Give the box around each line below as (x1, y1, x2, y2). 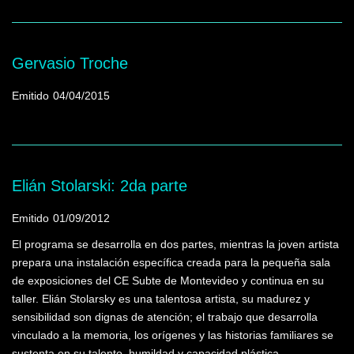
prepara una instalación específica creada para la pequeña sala (12, 256, 330, 269)
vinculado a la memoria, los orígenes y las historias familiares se (12, 329, 333, 341)
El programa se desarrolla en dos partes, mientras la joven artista (12, 238, 339, 250)
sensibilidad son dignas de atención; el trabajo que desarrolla (12, 311, 318, 323)
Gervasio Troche (12, 54, 128, 72)
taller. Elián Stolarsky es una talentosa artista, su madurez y (12, 292, 310, 305)
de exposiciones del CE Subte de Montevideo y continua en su (12, 274, 324, 287)
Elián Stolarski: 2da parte (12, 176, 187, 194)
